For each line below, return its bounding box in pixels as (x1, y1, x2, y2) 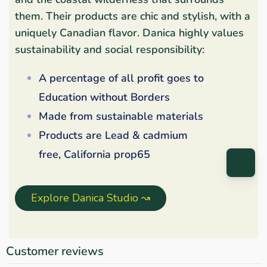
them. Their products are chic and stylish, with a (15, 8, 250, 23)
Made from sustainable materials (39, 108, 203, 123)
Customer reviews (6, 243, 104, 259)
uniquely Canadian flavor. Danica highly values (15, 25, 244, 40)
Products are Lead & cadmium (39, 128, 188, 142)
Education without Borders (39, 89, 170, 104)
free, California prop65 (39, 147, 150, 162)
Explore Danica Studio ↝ (31, 190, 151, 205)
